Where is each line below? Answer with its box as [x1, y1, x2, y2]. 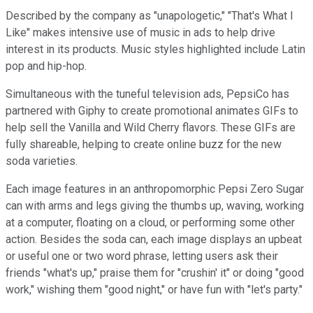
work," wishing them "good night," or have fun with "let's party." [6, 282, 303, 296]
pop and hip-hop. [6, 59, 87, 73]
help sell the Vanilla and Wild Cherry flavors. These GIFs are [6, 120, 296, 134]
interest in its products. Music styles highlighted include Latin [6, 42, 305, 56]
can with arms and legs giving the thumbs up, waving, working [6, 198, 304, 212]
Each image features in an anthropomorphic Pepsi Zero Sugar [6, 182, 304, 196]
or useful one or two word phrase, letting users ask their [6, 249, 278, 263]
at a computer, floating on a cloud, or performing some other [6, 215, 295, 229]
